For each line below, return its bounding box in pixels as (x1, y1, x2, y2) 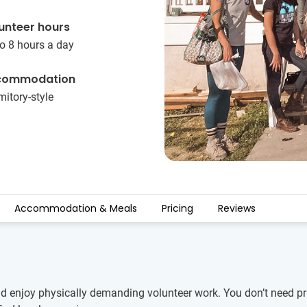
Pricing (162, 201, 193, 215)
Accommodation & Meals (14, 201, 137, 215)
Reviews (218, 201, 256, 215)
